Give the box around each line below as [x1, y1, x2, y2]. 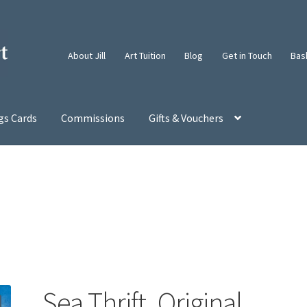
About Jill [68, 49, 106, 62]
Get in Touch [221, 49, 272, 62]
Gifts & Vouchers [149, 111, 224, 125]
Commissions [61, 111, 125, 125]
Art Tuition [124, 49, 166, 62]
